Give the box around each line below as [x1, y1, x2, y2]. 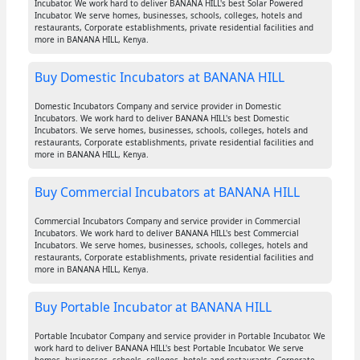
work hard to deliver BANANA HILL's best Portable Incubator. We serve [34, 342, 304, 354]
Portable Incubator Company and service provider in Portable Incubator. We [34, 330, 325, 342]
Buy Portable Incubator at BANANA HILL [34, 298, 272, 317]
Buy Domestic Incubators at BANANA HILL [34, 68, 284, 87]
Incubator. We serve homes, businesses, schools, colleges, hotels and [34, 10, 302, 22]
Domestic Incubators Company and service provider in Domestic [34, 100, 281, 112]
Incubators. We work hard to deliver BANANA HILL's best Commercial [34, 227, 299, 239]
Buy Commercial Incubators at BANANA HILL [34, 183, 300, 202]
